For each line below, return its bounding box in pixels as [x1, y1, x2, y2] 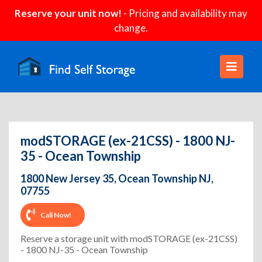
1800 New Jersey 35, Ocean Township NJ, [20, 172, 213, 185]
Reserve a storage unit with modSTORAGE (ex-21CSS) [20, 233, 237, 244]
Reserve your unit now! [15, 7, 122, 19]
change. [114, 22, 148, 34]
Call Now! [40, 210, 71, 219]
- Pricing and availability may [122, 7, 247, 19]
